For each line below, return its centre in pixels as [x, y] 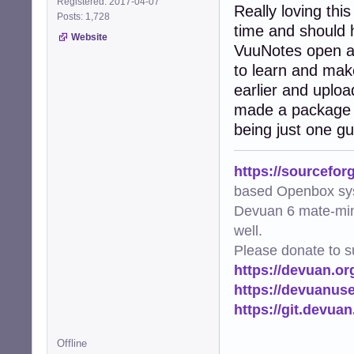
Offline [72, 343]
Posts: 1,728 [86, 17]
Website [89, 38]
